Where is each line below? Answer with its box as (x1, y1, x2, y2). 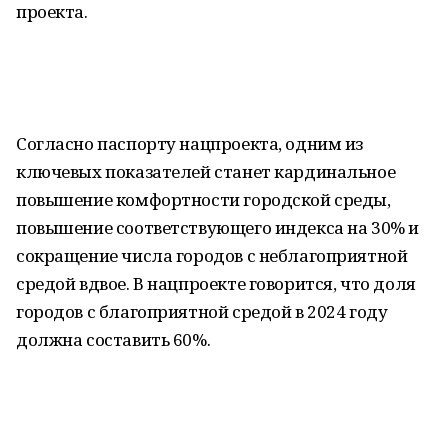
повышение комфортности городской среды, (16, 188, 391, 211)
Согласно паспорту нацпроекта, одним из (16, 132, 364, 155)
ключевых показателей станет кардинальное (16, 160, 396, 183)
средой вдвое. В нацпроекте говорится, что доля (16, 272, 416, 295)
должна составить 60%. (16, 328, 211, 351)
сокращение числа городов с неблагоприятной (16, 244, 408, 267)
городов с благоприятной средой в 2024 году (16, 300, 388, 323)
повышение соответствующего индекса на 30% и (16, 216, 419, 239)
